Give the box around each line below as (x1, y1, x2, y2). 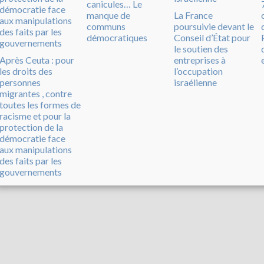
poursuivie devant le (174, 21, 254, 32)
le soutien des (174, 43, 228, 55)
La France (174, 9, 213, 21)
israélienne (174, 77, 217, 88)
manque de (87, 9, 130, 21)
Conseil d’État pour (174, 32, 250, 44)
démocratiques (87, 32, 147, 44)
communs (87, 21, 126, 32)
